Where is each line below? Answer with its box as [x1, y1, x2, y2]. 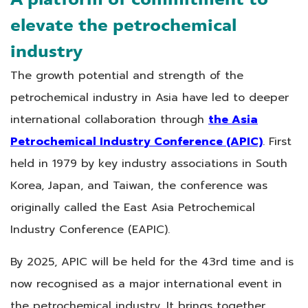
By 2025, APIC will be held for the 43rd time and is [10, 252, 294, 270]
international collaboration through [10, 110, 208, 128]
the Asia [208, 110, 258, 128]
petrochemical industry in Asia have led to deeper [10, 88, 289, 106]
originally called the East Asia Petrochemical [10, 198, 255, 216]
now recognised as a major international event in [10, 274, 282, 292]
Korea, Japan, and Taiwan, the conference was [10, 176, 267, 194]
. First [263, 132, 291, 150]
